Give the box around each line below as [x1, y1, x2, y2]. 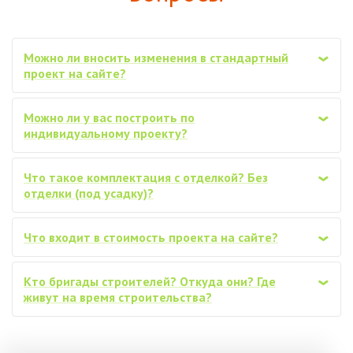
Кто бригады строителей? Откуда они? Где [24, 273, 276, 290]
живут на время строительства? [24, 289, 212, 306]
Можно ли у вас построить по [24, 110, 195, 126]
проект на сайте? [24, 65, 126, 82]
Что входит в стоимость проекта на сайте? [24, 229, 278, 246]
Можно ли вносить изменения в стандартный [24, 50, 288, 66]
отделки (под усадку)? [24, 185, 154, 202]
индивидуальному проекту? [24, 125, 188, 142]
